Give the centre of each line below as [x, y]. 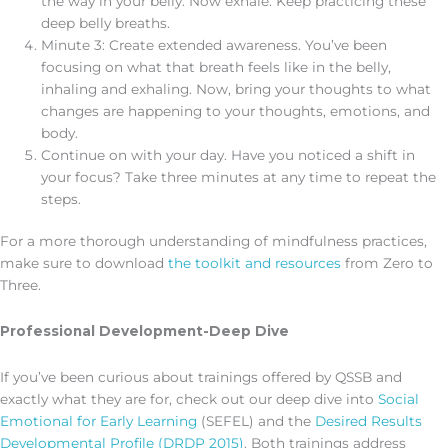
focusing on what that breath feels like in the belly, [216, 66]
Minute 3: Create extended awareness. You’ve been [214, 44]
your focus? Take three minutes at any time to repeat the [239, 176]
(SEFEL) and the [256, 421]
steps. [61, 198]
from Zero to [387, 263]
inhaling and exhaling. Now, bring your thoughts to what [236, 88]
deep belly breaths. [106, 22]
